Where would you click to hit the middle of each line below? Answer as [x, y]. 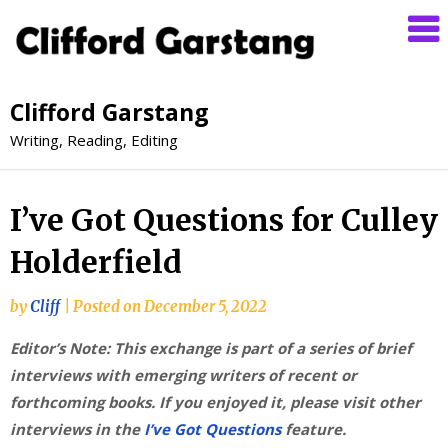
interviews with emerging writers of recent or [183, 374]
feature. [313, 428]
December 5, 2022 [205, 306]
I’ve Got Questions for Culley [224, 219]
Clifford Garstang [109, 111]
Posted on [108, 306]
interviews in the [77, 428]
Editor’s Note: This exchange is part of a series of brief [211, 347]
